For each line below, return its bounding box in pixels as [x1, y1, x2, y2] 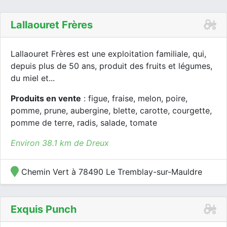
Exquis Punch [11, 203, 77, 215]
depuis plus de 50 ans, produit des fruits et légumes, [11, 61, 212, 71]
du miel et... [11, 73, 55, 83]
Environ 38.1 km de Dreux [11, 138, 109, 148]
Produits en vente [11, 93, 81, 103]
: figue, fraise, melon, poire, [81, 93, 187, 103]
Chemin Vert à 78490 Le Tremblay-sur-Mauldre [19, 167, 202, 177]
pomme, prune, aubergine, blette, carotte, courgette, [11, 105, 212, 116]
